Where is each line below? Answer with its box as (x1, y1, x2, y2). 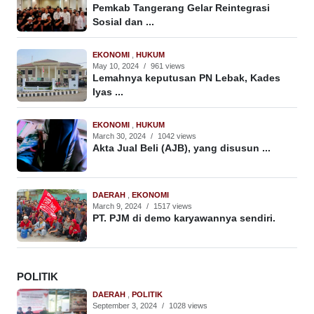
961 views (151, 62, 185, 71)
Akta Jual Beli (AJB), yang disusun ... (93, 143, 271, 154)
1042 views (158, 132, 196, 141)
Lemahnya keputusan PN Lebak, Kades (93, 73, 280, 84)
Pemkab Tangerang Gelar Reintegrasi (93, 3, 270, 14)
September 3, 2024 (93, 301, 157, 310)
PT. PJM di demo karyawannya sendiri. (93, 213, 275, 224)
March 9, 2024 (93, 202, 142, 211)
